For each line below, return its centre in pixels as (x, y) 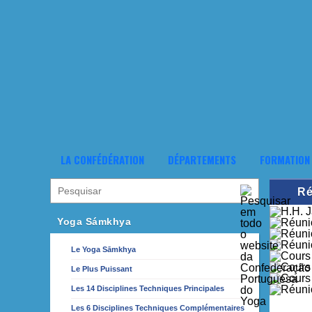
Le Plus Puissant (102, 268)
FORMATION (285, 159)
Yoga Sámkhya (94, 221)
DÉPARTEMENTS (202, 159)
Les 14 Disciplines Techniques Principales (148, 288)
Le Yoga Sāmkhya (103, 249)
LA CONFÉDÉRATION (102, 159)
